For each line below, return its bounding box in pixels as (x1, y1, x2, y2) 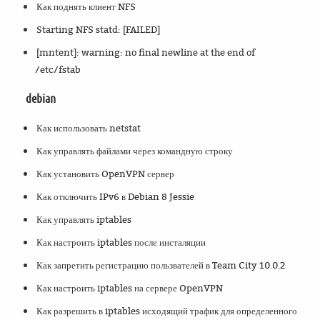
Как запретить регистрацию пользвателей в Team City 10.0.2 (36, 259, 286, 272)
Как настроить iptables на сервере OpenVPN (36, 281, 224, 295)
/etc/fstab (35, 63, 81, 76)
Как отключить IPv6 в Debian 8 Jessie (36, 190, 195, 204)
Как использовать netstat (36, 121, 141, 135)
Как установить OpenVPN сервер (36, 167, 175, 181)
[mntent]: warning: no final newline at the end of (36, 46, 256, 59)
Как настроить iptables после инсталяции (36, 236, 206, 249)
